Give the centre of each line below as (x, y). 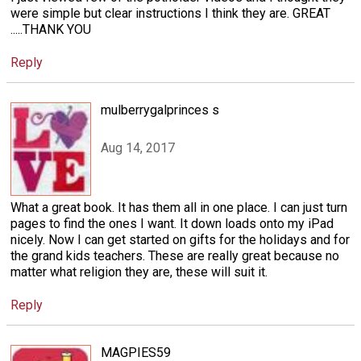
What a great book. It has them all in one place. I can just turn (179, 208)
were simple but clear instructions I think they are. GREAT (170, 13)
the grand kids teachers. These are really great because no (175, 256)
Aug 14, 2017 (138, 147)
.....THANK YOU (51, 29)
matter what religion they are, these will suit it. (139, 272)
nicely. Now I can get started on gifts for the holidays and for (180, 240)
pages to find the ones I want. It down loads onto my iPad (172, 224)
